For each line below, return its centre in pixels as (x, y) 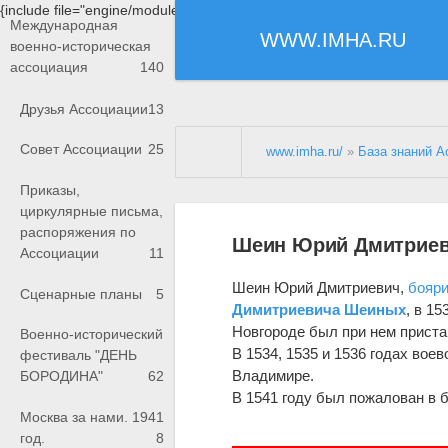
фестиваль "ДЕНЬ (78, 355)
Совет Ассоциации (81, 149)
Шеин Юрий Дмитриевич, (320, 287)
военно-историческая (80, 46)
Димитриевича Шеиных (319, 309)
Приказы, (50, 190)
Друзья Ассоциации (84, 108)
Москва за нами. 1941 (92, 416)
